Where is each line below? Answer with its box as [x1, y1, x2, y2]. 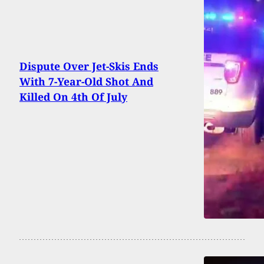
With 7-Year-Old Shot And [19, 74, 153, 89]
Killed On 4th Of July [19, 90, 127, 104]
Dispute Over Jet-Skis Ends [19, 59, 159, 74]
